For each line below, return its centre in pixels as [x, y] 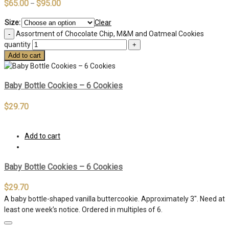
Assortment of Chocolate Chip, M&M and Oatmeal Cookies [110, 33]
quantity [17, 44]
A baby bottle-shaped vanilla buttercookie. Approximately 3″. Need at [114, 199]
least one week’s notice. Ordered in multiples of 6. [83, 210]
